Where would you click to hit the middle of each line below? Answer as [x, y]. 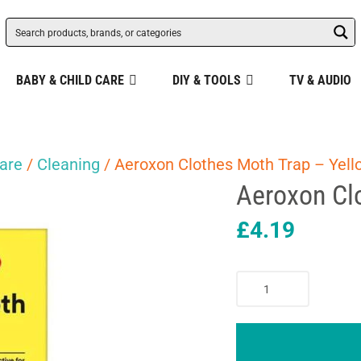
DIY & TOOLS [206, 80]
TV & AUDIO [320, 80]
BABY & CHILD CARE [70, 80]
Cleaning [68, 164]
